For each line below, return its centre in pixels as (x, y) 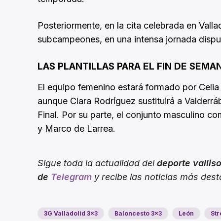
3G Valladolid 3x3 (71, 214)
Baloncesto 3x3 (138, 214)
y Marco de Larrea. (76, 129)
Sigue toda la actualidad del (97, 163)
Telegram (71, 177)
